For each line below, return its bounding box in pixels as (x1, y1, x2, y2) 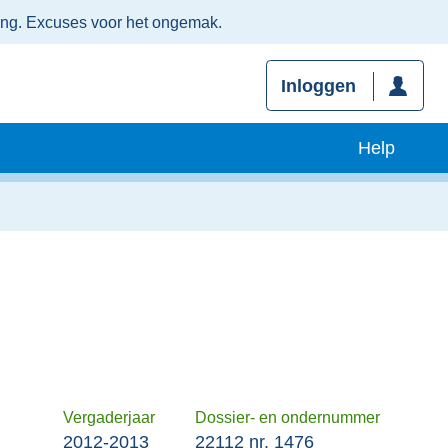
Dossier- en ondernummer (195, 408, 380, 427)
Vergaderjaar (63, 408, 155, 427)
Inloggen (280, 76, 356, 97)
